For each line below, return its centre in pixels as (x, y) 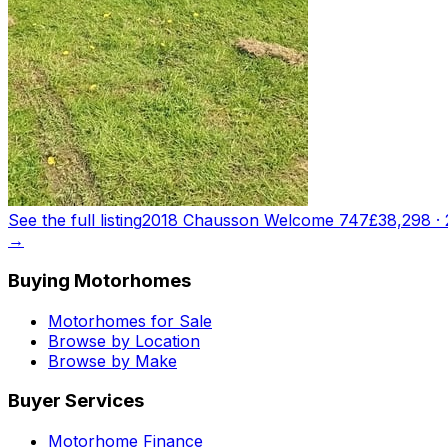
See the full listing (75, 220)
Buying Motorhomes (99, 280)
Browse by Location (124, 340)
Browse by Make (112, 360)
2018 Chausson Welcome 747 (255, 220)
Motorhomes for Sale (130, 320)
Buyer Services (76, 401)
